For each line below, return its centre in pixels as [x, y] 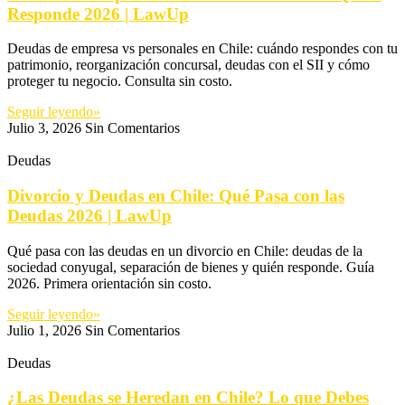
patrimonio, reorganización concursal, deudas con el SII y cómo [188, 65]
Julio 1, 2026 [46, 330]
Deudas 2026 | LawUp [89, 215]
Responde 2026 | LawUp [98, 14]
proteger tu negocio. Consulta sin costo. [120, 81]
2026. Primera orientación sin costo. [109, 283]
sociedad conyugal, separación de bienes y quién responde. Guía [191, 267]
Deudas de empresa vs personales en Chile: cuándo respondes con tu [202, 49]
